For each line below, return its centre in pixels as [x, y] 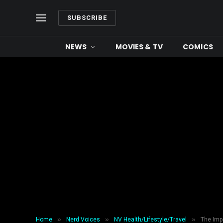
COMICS [198, 47]
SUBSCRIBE [87, 18]
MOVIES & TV [139, 47]
